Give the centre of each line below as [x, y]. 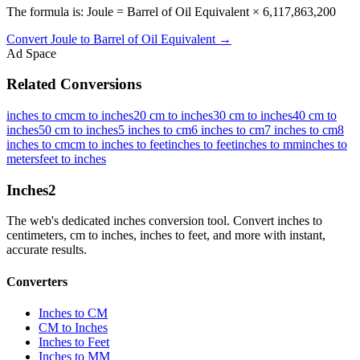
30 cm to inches [253, 116]
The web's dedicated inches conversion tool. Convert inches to [164, 221]
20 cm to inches [173, 116]
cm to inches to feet [119, 145]
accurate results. [47, 250]
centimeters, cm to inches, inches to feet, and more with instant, [166, 235]
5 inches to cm [155, 130]
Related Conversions [74, 84]
